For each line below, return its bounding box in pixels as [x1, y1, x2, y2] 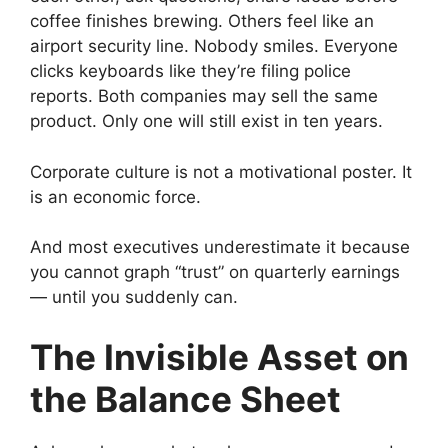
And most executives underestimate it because [30, 237, 410, 257]
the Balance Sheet [30, 377, 341, 420]
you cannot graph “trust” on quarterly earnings [30, 262, 400, 282]
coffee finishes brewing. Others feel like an [30, 11, 374, 31]
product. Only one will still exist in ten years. [30, 111, 383, 131]
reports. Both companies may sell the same [30, 86, 378, 106]
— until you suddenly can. [30, 287, 238, 307]
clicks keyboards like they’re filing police [30, 61, 351, 81]
